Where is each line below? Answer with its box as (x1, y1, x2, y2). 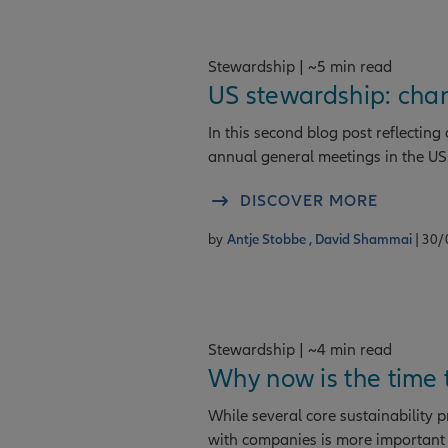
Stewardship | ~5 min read (208, 57, 392, 77)
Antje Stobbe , (226, 231, 315, 248)
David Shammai (314, 231, 415, 248)
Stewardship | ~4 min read (208, 340, 392, 360)
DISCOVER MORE (240, 191, 378, 211)
